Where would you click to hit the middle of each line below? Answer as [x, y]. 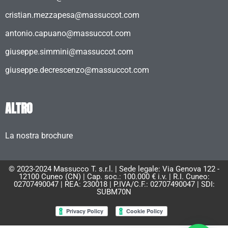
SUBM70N [114, 192]
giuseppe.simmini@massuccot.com [69, 52]
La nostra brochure [39, 136]
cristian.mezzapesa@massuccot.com [72, 15]
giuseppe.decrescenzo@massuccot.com [77, 70]
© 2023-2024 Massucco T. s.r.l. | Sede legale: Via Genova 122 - [114, 169]
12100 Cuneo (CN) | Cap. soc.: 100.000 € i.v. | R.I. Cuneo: [114, 177]
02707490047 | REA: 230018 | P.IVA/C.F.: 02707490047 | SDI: [114, 184]
